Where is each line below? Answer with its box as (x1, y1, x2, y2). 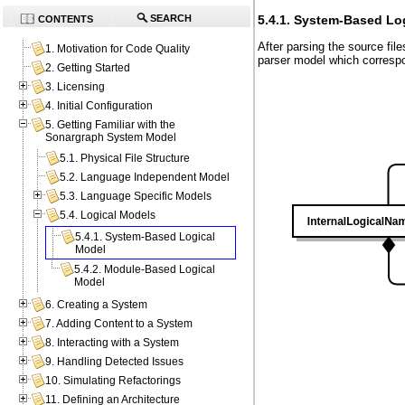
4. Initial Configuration (45, 99, 154, 113)
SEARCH (150, 13, 192, 24)
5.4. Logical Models (60, 209, 156, 222)
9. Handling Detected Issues (45, 355, 184, 369)
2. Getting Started (45, 61, 131, 75)
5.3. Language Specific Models (60, 190, 212, 203)
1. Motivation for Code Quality (45, 42, 191, 56)
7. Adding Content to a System (45, 317, 193, 331)
